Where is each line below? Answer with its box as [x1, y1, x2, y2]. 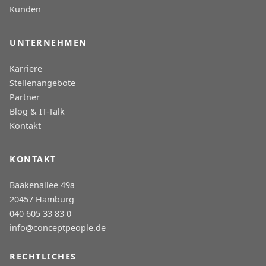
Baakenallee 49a [9, 179, 75, 191]
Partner [9, 91, 40, 103]
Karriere [9, 63, 42, 75]
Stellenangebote [9, 77, 75, 89]
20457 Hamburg [9, 194, 74, 205]
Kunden [9, 4, 41, 15]
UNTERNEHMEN [9, 37, 87, 49]
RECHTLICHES [9, 251, 77, 262]
